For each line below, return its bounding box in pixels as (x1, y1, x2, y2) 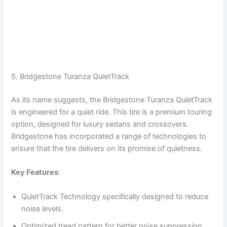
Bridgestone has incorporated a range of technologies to (11, 132, 207, 141)
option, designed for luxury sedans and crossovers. (11, 120, 189, 129)
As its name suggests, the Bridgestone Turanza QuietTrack (11, 95, 213, 105)
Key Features (11, 168, 59, 177)
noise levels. (21, 204, 64, 213)
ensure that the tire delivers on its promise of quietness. (11, 144, 203, 154)
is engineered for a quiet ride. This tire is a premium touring (11, 107, 212, 117)
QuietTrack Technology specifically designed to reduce (21, 192, 209, 201)
